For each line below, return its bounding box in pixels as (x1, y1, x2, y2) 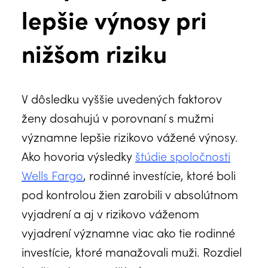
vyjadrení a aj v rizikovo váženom (22, 204, 199, 221)
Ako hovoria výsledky (22, 147, 135, 164)
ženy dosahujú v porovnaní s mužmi (22, 108, 214, 126)
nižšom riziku (22, 35, 167, 69)
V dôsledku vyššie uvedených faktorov (22, 89, 222, 106)
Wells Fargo (22, 166, 83, 183)
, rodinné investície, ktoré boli (83, 166, 236, 183)
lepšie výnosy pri (22, 2, 207, 36)
